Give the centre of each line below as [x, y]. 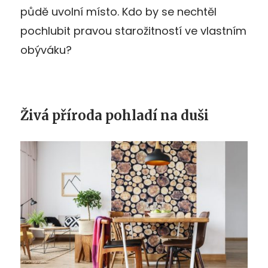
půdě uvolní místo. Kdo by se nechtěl [118, 12]
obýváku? [46, 50]
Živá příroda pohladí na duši [115, 116]
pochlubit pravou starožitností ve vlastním [133, 31]
